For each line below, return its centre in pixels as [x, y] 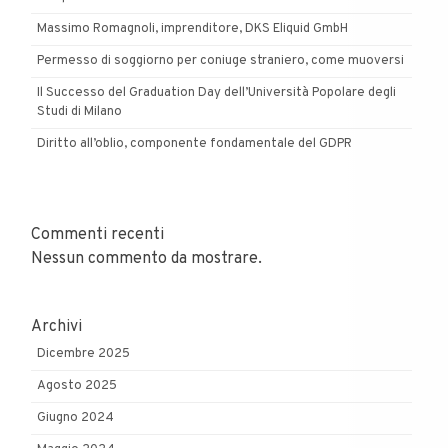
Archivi [56, 327]
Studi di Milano [79, 111]
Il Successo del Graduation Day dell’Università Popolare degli [216, 92]
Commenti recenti [97, 235]
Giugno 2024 [75, 418]
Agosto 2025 [77, 386]
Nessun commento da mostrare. [146, 259]
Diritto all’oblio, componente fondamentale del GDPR [194, 143]
